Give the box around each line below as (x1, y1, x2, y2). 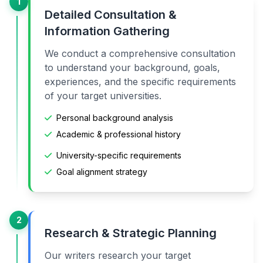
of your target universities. (45, 89, 161, 102)
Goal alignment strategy (56, 166, 147, 177)
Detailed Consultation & (45, 7, 177, 22)
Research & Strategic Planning (45, 225, 217, 240)
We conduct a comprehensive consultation (45, 47, 235, 59)
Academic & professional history (56, 129, 181, 139)
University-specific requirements (56, 150, 181, 160)
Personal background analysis (56, 112, 173, 123)
